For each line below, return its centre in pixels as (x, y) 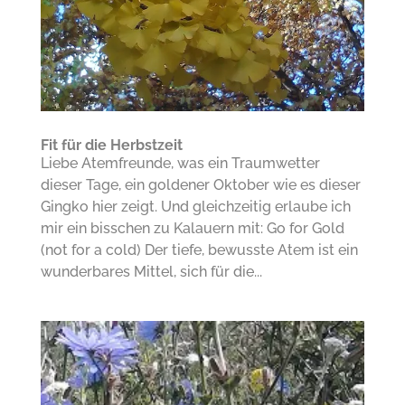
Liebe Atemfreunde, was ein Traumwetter (180, 163)
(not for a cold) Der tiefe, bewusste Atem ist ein (199, 250)
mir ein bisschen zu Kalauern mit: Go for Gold (192, 228)
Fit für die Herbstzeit (111, 145)
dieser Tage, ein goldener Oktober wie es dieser (200, 184)
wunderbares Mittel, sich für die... (151, 271)
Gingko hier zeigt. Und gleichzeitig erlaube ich (195, 206)
